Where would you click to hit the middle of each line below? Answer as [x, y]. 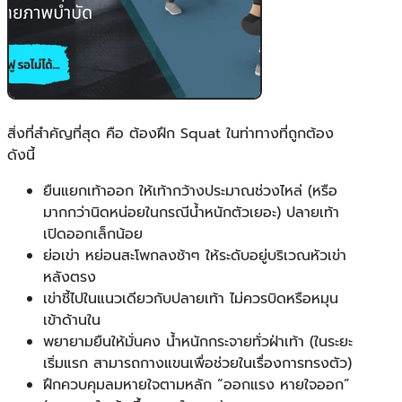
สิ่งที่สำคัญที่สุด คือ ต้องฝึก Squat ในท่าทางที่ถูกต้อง [170, 133]
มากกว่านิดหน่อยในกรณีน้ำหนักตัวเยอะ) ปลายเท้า [191, 212]
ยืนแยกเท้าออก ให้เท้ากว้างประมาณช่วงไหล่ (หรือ [190, 191]
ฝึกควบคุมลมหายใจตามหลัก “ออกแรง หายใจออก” [197, 385]
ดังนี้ [21, 155]
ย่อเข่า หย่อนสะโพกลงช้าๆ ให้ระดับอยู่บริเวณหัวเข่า [195, 255]
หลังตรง [70, 277]
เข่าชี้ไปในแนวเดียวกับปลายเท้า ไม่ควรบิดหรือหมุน [191, 298]
